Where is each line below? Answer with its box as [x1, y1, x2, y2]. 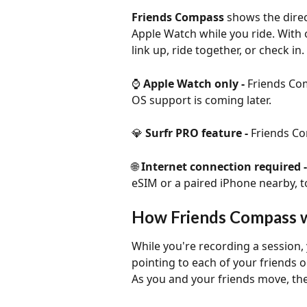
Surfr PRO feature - [145, 125, 251, 141]
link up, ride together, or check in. [132, 42, 304, 58]
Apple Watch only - [143, 75, 247, 91]
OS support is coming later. [132, 92, 271, 108]
